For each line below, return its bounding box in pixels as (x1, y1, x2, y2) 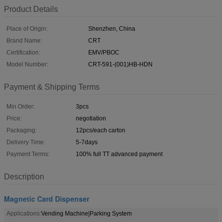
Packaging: (6, 126, 37, 134)
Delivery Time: (6, 138, 45, 146)
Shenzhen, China (88, 25, 135, 32)
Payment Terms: (6, 150, 50, 158)
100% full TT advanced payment (76, 150, 163, 158)
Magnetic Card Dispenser (4, 193, 89, 204)
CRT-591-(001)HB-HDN (88, 60, 153, 68)
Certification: (6, 49, 40, 56)
